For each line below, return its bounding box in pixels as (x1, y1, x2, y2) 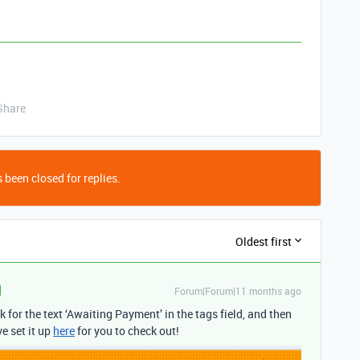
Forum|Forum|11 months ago (174, 284, 301, 298)
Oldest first (235, 233, 292, 249)
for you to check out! (75, 323, 179, 339)
